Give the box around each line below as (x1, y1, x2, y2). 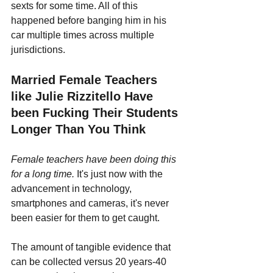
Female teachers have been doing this (11, 154, 179, 165)
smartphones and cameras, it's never (11, 197, 171, 208)
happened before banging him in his (11, 15, 169, 26)
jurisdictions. (11, 44, 65, 55)
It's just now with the (74, 168, 165, 179)
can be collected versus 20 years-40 (11, 256, 169, 267)
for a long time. (11, 168, 74, 179)
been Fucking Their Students (11, 105, 182, 119)
